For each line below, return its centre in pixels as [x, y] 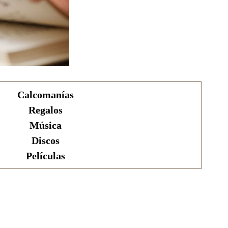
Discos [45, 140]
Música [45, 125]
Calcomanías [45, 95]
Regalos [45, 110]
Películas [45, 156]
